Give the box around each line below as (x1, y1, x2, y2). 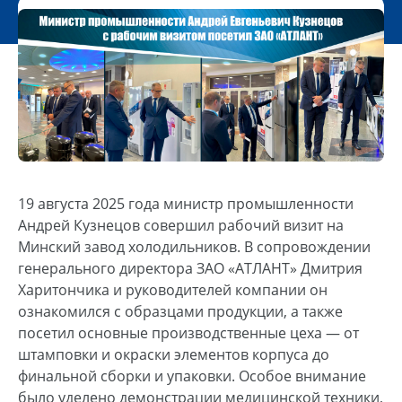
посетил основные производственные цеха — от (18, 322, 359, 343)
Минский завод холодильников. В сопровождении (18, 236, 371, 257)
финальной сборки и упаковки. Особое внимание (18, 365, 366, 386)
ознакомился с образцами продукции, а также (18, 301, 343, 321)
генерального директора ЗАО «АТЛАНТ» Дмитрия (18, 258, 363, 278)
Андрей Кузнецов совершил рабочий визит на (18, 214, 344, 235)
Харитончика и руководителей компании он (18, 279, 328, 300)
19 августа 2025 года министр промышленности (18, 193, 354, 214)
